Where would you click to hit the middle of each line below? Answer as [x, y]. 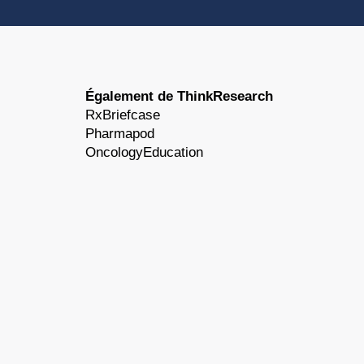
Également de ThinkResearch [179, 97]
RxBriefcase [122, 115]
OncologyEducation [144, 153]
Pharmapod [119, 134]
